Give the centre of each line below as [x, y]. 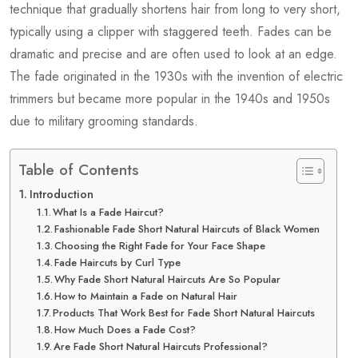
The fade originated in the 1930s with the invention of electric [176, 77]
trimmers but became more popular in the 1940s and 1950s [170, 99]
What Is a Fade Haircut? [109, 213]
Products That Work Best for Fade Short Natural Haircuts [184, 313]
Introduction [61, 195]
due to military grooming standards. [104, 121]
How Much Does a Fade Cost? [125, 330]
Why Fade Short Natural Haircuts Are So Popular [168, 280]
